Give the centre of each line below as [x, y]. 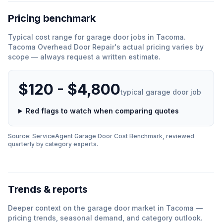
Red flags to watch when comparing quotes [102, 111]
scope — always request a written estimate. [84, 57]
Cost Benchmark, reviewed [153, 136]
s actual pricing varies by [160, 47]
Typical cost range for [47, 37]
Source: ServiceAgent [41, 136]
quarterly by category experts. [53, 144]
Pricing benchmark [52, 18]
